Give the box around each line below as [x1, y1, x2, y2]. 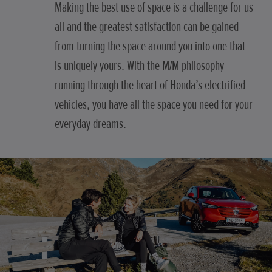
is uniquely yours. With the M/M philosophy [55, 58, 224, 74]
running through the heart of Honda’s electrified [55, 77, 245, 93]
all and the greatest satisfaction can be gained [55, 19, 239, 35]
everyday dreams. [55, 116, 126, 132]
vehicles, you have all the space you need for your [55, 97, 253, 113]
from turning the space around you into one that [55, 38, 245, 55]
